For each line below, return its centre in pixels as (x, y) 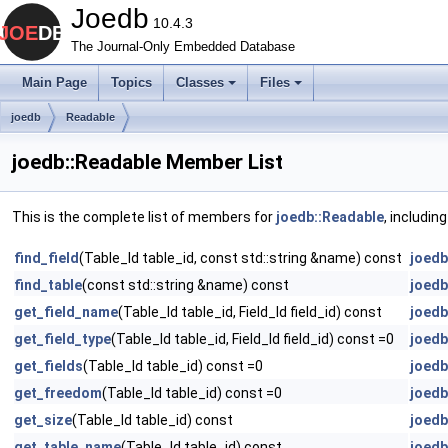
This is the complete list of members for (144, 217)
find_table (48, 285)
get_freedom (58, 393)
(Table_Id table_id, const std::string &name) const (240, 258)
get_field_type (62, 339)
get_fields (48, 366)
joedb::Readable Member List (147, 162)
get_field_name (66, 312)
